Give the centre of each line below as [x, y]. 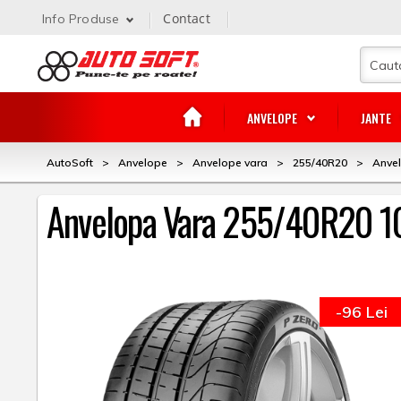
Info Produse [81, 19]
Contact [187, 18]
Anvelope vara [230, 162]
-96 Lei [362, 312]
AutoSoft [70, 162]
